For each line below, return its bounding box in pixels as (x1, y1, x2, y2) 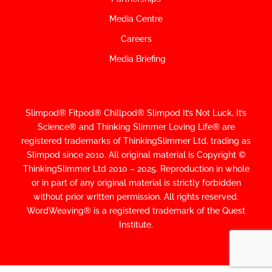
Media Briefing (109, 54, 166, 64)
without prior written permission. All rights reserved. (33, 192, 239, 202)
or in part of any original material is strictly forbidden (31, 178, 241, 188)
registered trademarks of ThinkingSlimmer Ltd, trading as (21, 136, 251, 146)
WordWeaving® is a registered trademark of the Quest (27, 206, 245, 216)
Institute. (119, 220, 153, 230)
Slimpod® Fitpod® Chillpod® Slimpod (25, 108, 180, 118)
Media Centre (109, 14, 163, 24)
